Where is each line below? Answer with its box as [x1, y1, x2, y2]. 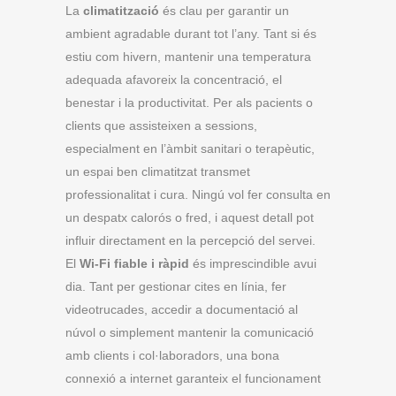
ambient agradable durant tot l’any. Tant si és [65, 27, 316, 41]
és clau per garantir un [159, 4, 289, 18]
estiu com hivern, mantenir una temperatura [65, 49, 311, 64]
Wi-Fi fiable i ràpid [80, 256, 189, 270]
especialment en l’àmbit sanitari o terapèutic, [65, 141, 315, 156]
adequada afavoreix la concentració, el [65, 72, 282, 87]
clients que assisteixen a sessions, [65, 118, 257, 133]
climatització [83, 4, 159, 18]
